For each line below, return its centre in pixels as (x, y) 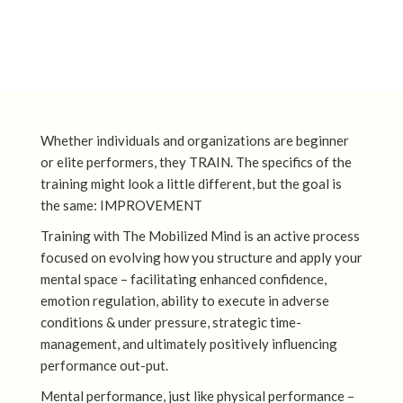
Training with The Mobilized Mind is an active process (200, 236)
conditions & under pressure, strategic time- (170, 322)
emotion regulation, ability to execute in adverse (184, 301)
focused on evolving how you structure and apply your (201, 258)
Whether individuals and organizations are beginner (194, 141)
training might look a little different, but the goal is (191, 184)
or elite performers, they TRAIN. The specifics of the (196, 162)
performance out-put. (104, 366)
